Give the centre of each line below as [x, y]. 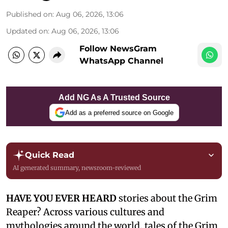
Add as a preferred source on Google [119, 112]
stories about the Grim [168, 198]
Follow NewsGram [118, 49]
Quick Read [50, 155]
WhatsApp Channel [121, 61]
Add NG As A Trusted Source [114, 97]
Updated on [27, 31]
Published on [29, 14]
